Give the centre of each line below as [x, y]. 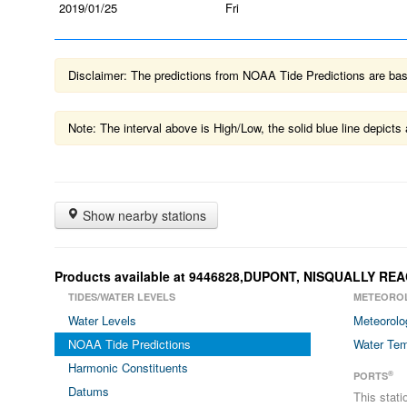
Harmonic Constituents [128, 367]
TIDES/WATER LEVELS [122, 297]
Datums [89, 391]
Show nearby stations [143, 215]
